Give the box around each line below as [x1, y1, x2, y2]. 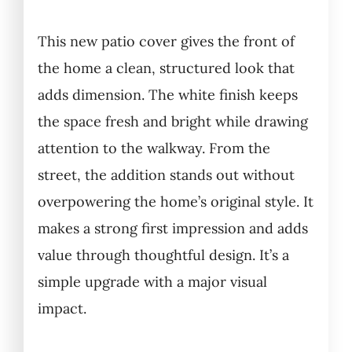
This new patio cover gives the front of [37, 32, 295, 51]
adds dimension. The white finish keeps [37, 86, 298, 104]
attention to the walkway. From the [37, 139, 270, 158]
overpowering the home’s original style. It [37, 192, 313, 211]
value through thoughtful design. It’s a [37, 246, 289, 265]
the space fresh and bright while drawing [37, 112, 308, 131]
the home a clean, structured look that [37, 59, 295, 78]
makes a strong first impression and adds [37, 219, 308, 238]
